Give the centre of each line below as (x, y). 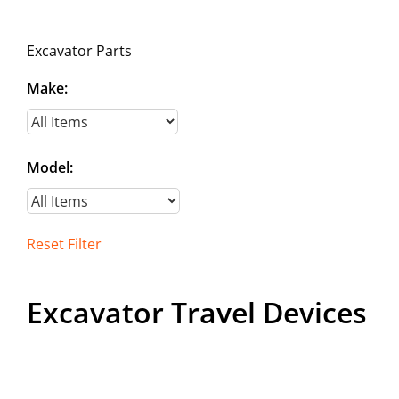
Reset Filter (64, 244)
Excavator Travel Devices (197, 313)
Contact (49, 21)
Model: (50, 168)
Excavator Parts (79, 51)
